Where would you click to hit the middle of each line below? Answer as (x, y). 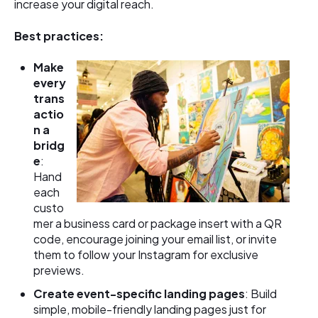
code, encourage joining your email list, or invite (155, 239)
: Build (261, 294)
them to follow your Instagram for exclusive (146, 255)
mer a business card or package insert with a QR (158, 224)
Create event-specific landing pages (139, 294)
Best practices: (59, 35)
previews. (59, 270)
